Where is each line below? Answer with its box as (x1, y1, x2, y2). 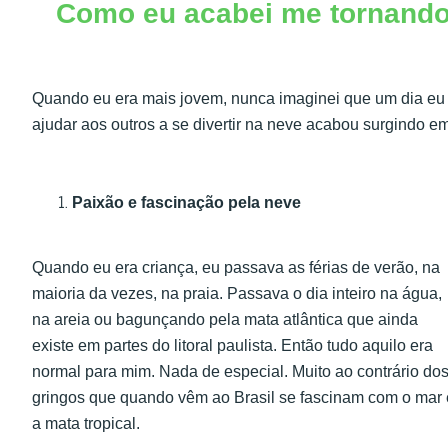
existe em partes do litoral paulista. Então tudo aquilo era (32, 336, 433, 354)
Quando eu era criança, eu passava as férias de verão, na (32, 258, 440, 276)
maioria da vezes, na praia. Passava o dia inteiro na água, (32, 284, 442, 302)
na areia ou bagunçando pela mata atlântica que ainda (32, 310, 418, 328)
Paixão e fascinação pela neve (72, 194, 301, 212)
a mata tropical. (32, 414, 140, 432)
